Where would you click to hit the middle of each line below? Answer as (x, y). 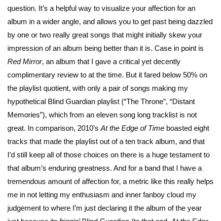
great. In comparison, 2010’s (54, 128)
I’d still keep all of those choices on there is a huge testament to (109, 154)
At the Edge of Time (132, 128)
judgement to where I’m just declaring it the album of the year (105, 208)
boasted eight (187, 128)
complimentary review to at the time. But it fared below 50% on (107, 74)
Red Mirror (25, 61)
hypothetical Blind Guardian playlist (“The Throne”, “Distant (101, 101)
